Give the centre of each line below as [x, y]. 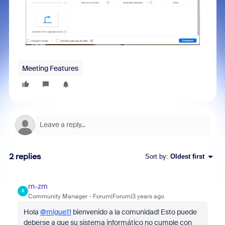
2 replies [25, 156]
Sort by [155, 157]
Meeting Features [50, 68]
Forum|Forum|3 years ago [128, 196]
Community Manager [58, 196]
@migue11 [55, 212]
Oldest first [187, 157]
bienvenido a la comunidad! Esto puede [134, 212]
